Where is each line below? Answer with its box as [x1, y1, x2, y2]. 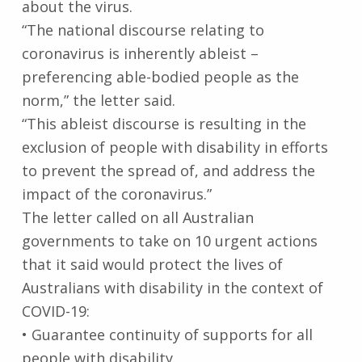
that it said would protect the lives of [21, 254, 283, 274]
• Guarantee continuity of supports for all [21, 324, 313, 344]
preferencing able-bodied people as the [21, 66, 299, 86]
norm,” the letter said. [21, 90, 179, 110]
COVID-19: [21, 301, 94, 321]
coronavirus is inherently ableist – [21, 43, 259, 63]
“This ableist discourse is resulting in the [21, 113, 306, 133]
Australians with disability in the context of [21, 277, 323, 297]
